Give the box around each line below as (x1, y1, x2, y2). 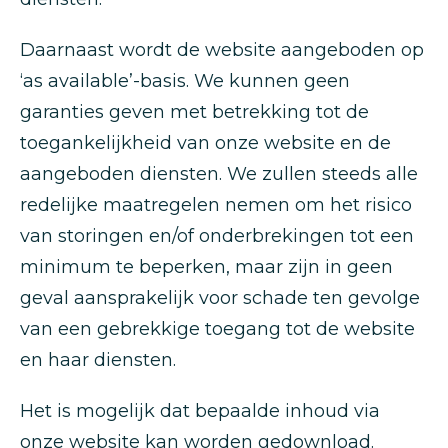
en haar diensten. (20, 349, 176, 371)
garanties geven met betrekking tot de (20, 101, 369, 123)
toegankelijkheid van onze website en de (20, 132, 391, 154)
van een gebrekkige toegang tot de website (20, 318, 415, 340)
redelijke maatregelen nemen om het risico (20, 194, 412, 216)
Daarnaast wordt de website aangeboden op (20, 39, 424, 61)
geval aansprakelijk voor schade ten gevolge (20, 287, 420, 309)
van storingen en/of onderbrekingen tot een (20, 225, 414, 247)
